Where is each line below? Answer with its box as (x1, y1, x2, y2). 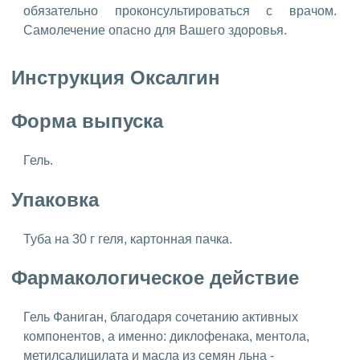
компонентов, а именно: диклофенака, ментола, (23, 329, 309, 344)
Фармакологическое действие (11, 267, 305, 289)
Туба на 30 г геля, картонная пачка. (23, 231, 235, 246)
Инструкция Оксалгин (11, 66, 220, 88)
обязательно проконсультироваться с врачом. (23, 3, 337, 18)
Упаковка (11, 188, 104, 211)
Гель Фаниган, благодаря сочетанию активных (23, 310, 298, 325)
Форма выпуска (11, 109, 169, 132)
